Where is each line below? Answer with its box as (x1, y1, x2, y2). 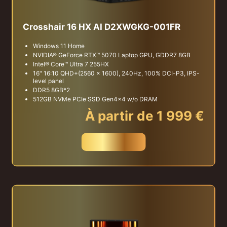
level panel (33, 77, 64, 85)
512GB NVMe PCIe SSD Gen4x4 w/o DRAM (33, 95, 158, 103)
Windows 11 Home (33, 42, 85, 50)
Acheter (97, 137, 130, 147)
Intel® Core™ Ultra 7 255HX (33, 60, 109, 68)
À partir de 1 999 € (85, 108, 204, 124)
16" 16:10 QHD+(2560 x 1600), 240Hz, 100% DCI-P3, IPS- (33, 69, 200, 78)
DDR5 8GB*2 (33, 86, 70, 94)
